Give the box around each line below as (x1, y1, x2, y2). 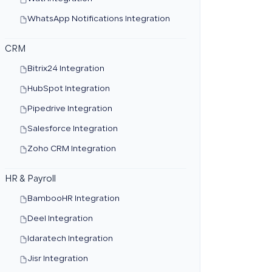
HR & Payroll (4, 175, 56, 184)
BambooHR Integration (27, 195, 120, 203)
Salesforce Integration (27, 126, 118, 133)
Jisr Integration (27, 256, 88, 263)
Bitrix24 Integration (27, 66, 104, 73)
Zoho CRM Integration (27, 146, 116, 153)
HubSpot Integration (27, 86, 110, 93)
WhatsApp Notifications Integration (27, 16, 170, 23)
